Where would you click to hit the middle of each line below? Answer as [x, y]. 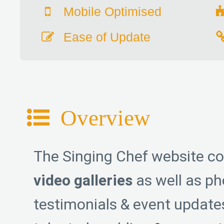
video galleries [83, 180]
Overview [105, 118]
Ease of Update [105, 37]
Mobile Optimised [111, 12]
